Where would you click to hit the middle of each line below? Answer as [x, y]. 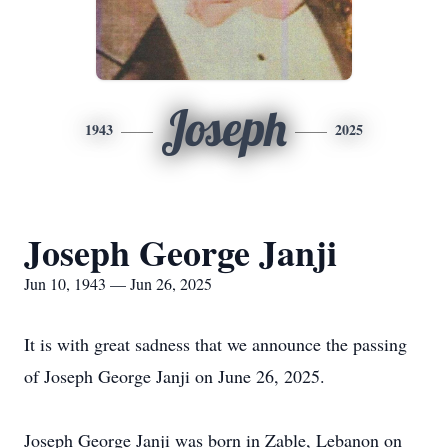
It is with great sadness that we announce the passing [215, 344]
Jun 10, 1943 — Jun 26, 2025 [118, 283]
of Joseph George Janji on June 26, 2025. [174, 376]
